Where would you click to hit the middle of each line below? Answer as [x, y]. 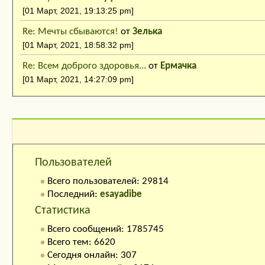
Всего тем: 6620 [81, 243]
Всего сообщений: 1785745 [106, 230]
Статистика [63, 211]
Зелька [147, 32]
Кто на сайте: [87, 153]
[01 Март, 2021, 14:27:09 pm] [78, 80]
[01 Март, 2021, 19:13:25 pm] [78, 11]
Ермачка [178, 66]
